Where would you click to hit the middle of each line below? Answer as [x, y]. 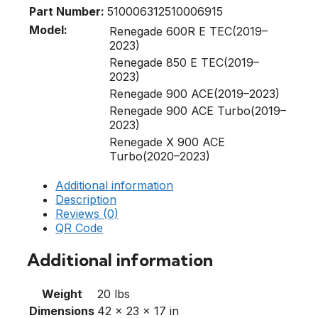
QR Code [79, 227]
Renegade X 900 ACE [167, 142]
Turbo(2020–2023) [160, 156]
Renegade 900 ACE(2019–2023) [194, 93]
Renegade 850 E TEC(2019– [184, 62]
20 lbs [114, 294]
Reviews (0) [87, 213]
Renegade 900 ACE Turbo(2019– [198, 110]
